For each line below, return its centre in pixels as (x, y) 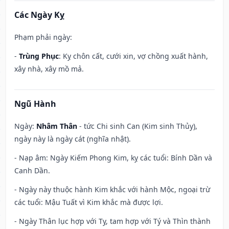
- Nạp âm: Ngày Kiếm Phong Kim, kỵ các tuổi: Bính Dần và (113, 158)
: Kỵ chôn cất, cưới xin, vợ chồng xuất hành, (133, 56)
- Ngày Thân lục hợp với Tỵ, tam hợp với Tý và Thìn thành (112, 221)
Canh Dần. (32, 171)
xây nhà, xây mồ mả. (49, 69)
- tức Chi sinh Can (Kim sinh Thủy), (137, 126)
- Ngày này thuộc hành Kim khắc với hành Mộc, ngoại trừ (112, 190)
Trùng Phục (39, 56)
